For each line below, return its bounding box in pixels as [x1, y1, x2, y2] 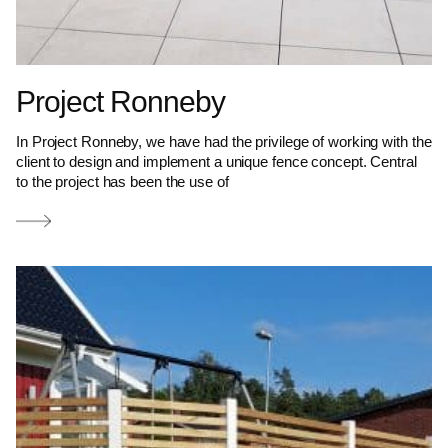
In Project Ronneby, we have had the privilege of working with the [16, 132, 432, 150]
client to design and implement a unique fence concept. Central [16, 152, 417, 170]
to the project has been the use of [16, 172, 229, 190]
